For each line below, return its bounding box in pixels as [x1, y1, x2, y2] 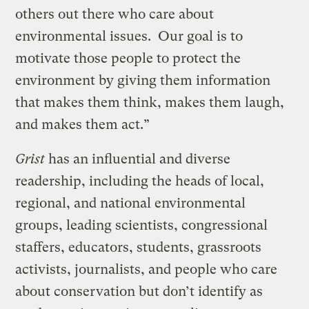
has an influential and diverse [45, 150, 231, 167]
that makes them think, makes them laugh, [15, 94, 285, 110]
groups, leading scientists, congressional [15, 217, 268, 233]
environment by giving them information [15, 72, 271, 88]
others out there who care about [15, 6, 215, 22]
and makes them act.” [15, 116, 150, 132]
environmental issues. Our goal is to [15, 28, 243, 44]
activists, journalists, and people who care [15, 261, 278, 277]
